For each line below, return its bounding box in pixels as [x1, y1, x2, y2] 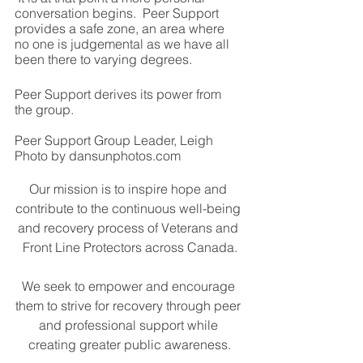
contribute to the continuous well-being [15, 200, 244, 217]
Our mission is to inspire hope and [29, 181, 230, 198]
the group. [15, 101, 74, 118]
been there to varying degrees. [15, 51, 192, 68]
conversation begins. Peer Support [15, 5, 222, 22]
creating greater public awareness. [28, 336, 231, 353]
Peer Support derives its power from [15, 86, 224, 103]
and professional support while [38, 317, 221, 334]
